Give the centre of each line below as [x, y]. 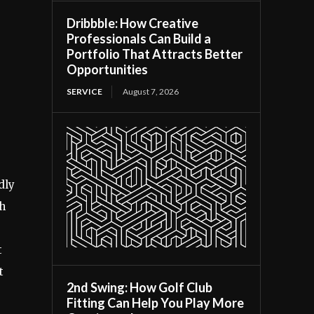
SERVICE [85, 91]
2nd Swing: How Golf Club [140, 288]
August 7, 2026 [151, 91]
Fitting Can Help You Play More [156, 303]
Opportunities [108, 69]
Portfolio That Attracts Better [155, 54]
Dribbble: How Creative [133, 23]
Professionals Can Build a [139, 38]
